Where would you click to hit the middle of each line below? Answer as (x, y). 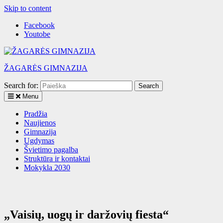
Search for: (21, 85)
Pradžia (36, 114)
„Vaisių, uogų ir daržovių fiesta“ (86, 214)
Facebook (39, 25)
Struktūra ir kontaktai (57, 159)
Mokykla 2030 (47, 167)
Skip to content (28, 8)
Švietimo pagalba (51, 150)
